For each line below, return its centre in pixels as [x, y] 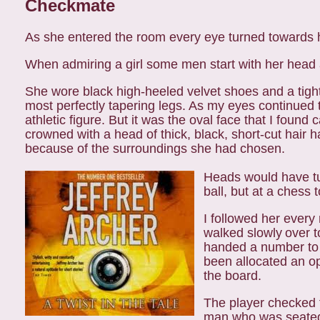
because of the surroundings [108, 149]
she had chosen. [240, 149]
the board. [232, 276]
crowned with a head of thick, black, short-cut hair [167, 134]
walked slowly [243, 233]
